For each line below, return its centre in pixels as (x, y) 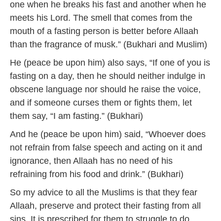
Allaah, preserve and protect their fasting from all (105, 206)
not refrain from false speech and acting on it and (106, 147)
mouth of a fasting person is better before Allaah (104, 31)
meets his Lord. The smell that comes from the (101, 18)
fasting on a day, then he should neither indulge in (108, 76)
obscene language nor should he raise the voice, (105, 89)
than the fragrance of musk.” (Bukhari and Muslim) (109, 44)
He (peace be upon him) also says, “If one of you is (110, 63)
